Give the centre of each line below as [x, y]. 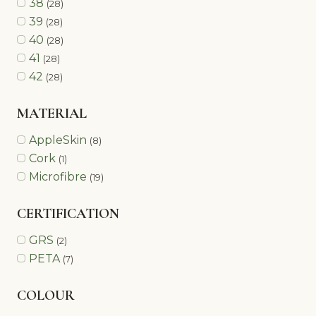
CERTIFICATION [68, 213]
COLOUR [46, 295]
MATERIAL [52, 113]
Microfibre [57, 176]
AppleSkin [57, 140]
